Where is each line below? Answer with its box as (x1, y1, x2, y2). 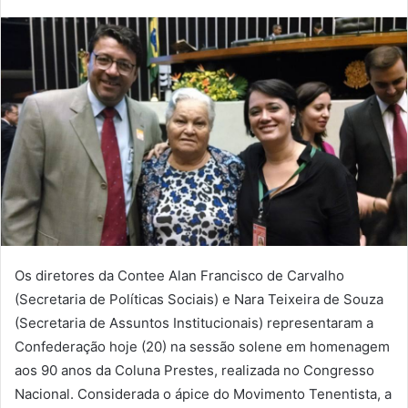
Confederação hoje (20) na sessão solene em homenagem (15, 337, 390, 355)
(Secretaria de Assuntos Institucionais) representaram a (15, 313, 373, 331)
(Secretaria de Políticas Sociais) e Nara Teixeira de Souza (15, 290, 383, 308)
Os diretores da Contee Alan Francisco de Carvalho (15, 266, 344, 284)
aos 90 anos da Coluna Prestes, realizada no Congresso (15, 361, 374, 379)
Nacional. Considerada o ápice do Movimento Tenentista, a (15, 384, 392, 403)
